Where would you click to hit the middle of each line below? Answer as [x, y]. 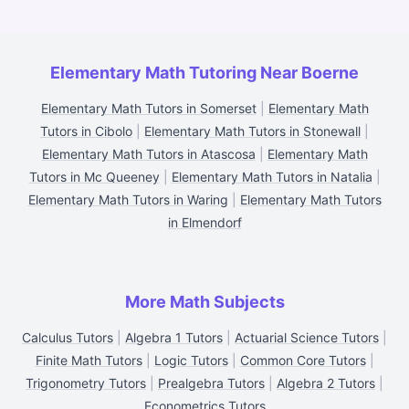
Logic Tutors [191, 360]
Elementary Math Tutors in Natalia [272, 177]
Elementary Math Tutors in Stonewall [252, 131]
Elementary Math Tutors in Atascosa [148, 154]
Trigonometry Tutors [86, 383]
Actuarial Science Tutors [307, 337]
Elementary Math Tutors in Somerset [148, 108]
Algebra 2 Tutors [326, 383]
